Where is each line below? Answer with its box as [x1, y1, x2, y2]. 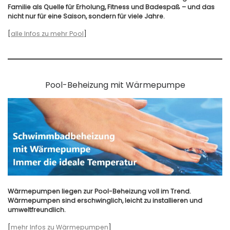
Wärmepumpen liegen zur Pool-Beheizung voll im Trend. [8, 186, 191, 196]
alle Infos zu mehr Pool [11, 29, 84, 38]
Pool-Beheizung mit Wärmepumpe [45, 79, 185, 91]
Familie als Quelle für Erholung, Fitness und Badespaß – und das [8, 2, 215, 11]
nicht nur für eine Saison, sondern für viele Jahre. [8, 11, 165, 21]
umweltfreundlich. [8, 205, 66, 214]
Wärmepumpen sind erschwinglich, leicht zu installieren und [8, 196, 202, 205]
